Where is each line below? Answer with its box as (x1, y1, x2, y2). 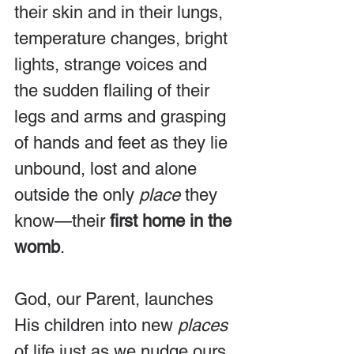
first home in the (110, 210, 236, 231)
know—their (14, 210, 110, 231)
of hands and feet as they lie (14, 132, 232, 153)
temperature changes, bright (14, 28, 232, 48)
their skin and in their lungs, (14, 2, 228, 22)
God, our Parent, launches (14, 288, 218, 309)
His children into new (14, 314, 178, 335)
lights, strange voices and (14, 54, 212, 74)
